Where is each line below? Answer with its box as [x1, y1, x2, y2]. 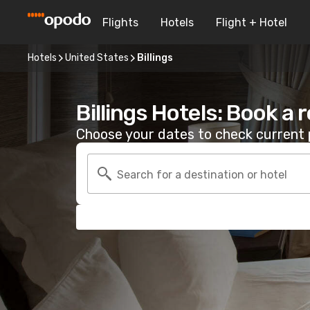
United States [65, 52, 129, 64]
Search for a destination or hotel [117, 167, 287, 181]
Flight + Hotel [216, 15, 287, 29]
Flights [102, 15, 138, 29]
